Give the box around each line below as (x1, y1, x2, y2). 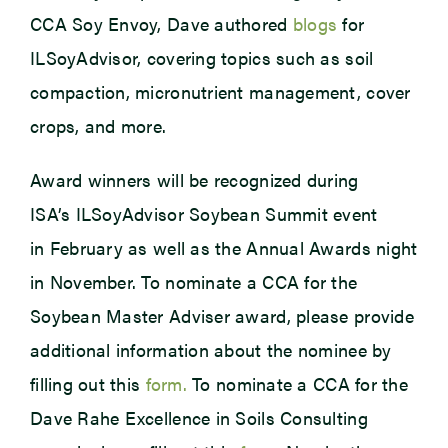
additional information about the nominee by (29, 337, 392, 363)
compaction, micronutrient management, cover (29, 79, 411, 105)
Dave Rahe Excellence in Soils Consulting (29, 405, 368, 431)
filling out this (29, 371, 146, 397)
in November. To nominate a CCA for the (29, 269, 358, 295)
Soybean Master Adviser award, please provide (29, 303, 414, 329)
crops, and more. (29, 113, 167, 139)
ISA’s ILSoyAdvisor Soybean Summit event (29, 201, 378, 227)
